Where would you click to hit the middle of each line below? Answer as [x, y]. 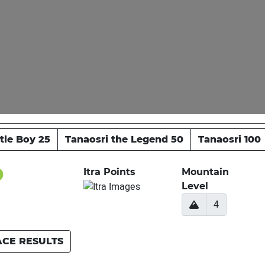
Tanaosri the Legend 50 [124, 140]
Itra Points [110, 172]
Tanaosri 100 [230, 140]
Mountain [206, 172]
